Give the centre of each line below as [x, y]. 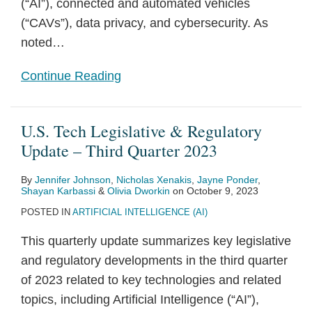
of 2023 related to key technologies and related [151, 280]
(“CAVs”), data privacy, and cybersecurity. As [145, 23]
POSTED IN [47, 212]
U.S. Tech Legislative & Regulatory [141, 131]
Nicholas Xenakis [154, 180]
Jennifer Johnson [73, 180]
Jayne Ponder [227, 180]
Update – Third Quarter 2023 [119, 150]
